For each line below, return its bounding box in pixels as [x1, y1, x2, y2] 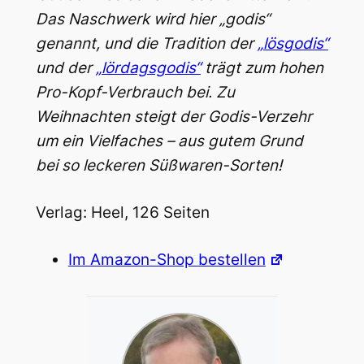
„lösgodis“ [257, 33, 328, 53]
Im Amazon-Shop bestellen [67, 250, 266, 270]
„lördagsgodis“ [95, 58, 201, 77]
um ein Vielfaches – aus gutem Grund [35, 131, 303, 150]
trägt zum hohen [200, 58, 323, 77]
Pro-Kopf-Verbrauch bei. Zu [35, 82, 235, 102]
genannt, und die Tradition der [35, 33, 258, 53]
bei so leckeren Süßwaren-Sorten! [35, 155, 282, 175]
